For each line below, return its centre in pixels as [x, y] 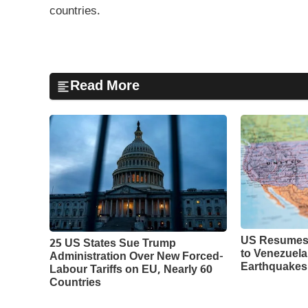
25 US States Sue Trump [113, 244]
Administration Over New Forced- [136, 257]
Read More [105, 86]
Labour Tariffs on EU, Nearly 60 [131, 270]
